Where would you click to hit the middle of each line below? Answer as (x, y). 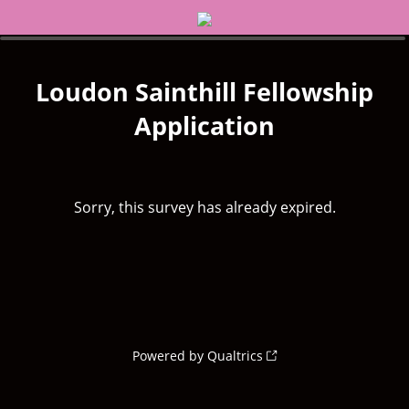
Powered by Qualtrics (198, 356)
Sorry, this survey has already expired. (204, 207)
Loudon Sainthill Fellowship (204, 92)
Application (204, 126)
